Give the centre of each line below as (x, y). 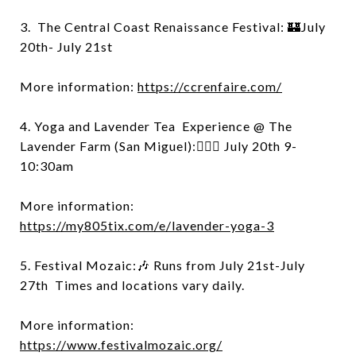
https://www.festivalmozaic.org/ (121, 344)
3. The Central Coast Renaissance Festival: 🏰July (173, 27)
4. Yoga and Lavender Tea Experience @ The (156, 126)
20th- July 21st (66, 46)
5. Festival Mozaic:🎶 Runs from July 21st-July (163, 265)
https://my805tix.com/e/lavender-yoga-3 (147, 225)
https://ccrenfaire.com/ (210, 86)
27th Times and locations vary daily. (134, 285)
